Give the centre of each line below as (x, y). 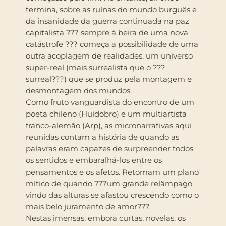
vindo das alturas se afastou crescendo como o (112, 195)
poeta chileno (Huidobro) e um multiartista (106, 114)
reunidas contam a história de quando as (102, 137)
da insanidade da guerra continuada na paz (107, 21)
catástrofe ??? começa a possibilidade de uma (112, 44)
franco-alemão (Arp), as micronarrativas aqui (109, 125)
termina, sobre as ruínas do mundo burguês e (111, 9)
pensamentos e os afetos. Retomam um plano (112, 172)
